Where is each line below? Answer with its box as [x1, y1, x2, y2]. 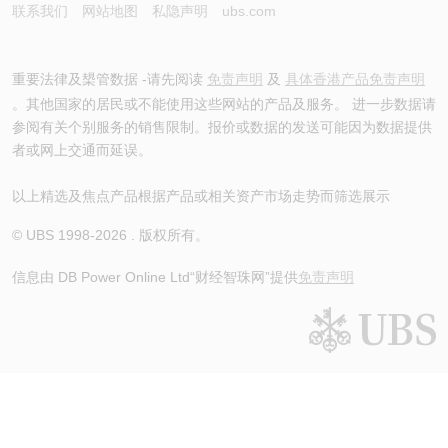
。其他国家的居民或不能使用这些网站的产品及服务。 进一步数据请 [12, 95, 436, 112]
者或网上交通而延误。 [12, 141, 152, 158]
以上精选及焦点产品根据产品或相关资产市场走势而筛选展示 [12, 187, 390, 204]
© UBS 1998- [12, 226, 95, 243]
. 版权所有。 [127, 226, 209, 243]
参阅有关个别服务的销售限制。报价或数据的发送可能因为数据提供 [12, 118, 432, 135]
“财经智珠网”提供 [190, 268, 298, 285]
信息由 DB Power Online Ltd [12, 268, 190, 285]
